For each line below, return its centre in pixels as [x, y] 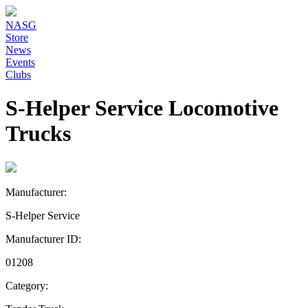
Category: [27, 285]
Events [20, 62]
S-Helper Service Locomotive [142, 108]
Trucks [38, 134]
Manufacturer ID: [43, 239]
